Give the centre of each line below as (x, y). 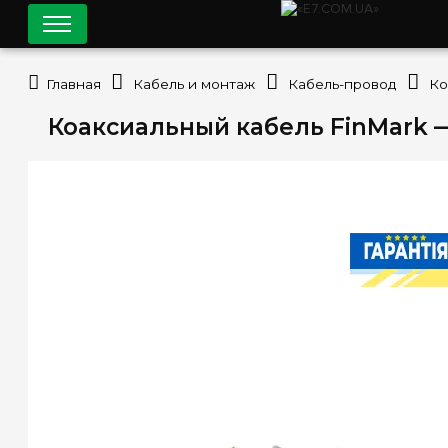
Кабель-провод (342, 83)
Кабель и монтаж (194, 83)
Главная (73, 83)
